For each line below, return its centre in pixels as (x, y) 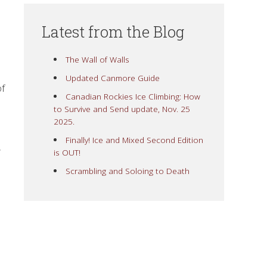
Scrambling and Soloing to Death (127, 170)
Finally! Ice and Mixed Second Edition (134, 139)
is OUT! (67, 152)
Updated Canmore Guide (112, 77)
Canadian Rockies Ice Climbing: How (133, 96)
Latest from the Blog (113, 31)
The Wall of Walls (97, 59)
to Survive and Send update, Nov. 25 (122, 108)
